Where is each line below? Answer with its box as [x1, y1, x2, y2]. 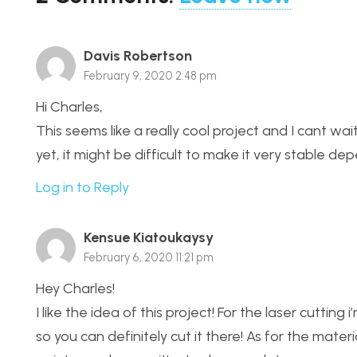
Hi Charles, [36, 97, 103, 116]
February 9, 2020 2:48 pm [84, 69, 217, 84]
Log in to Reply [36, 178, 129, 196]
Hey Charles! [36, 279, 115, 297]
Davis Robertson [84, 47, 192, 65]
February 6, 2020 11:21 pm [84, 249, 214, 265]
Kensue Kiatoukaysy [84, 228, 214, 246]
